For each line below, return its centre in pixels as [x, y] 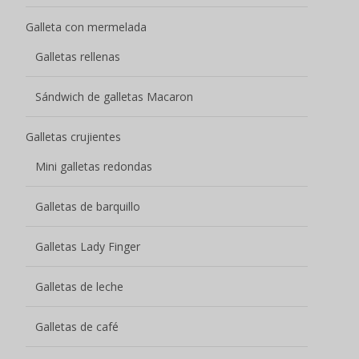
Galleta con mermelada [86, 26]
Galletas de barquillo [88, 206]
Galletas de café [77, 326]
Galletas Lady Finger [88, 246]
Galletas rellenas [78, 56]
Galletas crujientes [73, 136]
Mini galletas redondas [94, 166]
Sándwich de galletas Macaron [114, 96]
